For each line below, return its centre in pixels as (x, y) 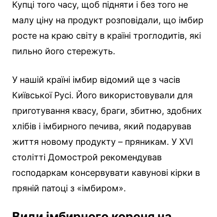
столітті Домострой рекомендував (87, 157)
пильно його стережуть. (64, 51)
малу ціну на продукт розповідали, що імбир (108, 20)
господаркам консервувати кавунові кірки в (106, 173)
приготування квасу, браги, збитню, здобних (107, 111)
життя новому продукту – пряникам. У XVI (103, 142)
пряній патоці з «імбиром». (69, 188)
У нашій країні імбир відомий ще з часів (96, 80)
